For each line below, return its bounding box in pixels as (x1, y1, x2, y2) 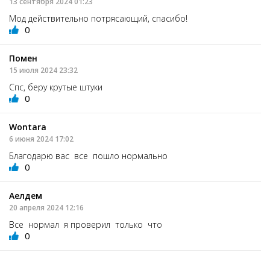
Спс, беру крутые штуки (9, 81, 102, 93)
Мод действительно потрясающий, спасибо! (9, 12, 187, 24)
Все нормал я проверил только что (9, 218, 162, 230)
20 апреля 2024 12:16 (9, 202, 84, 213)
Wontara (9, 121, 46, 133)
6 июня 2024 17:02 (9, 133, 74, 144)
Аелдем (9, 189, 42, 201)
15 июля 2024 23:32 (9, 64, 78, 75)
